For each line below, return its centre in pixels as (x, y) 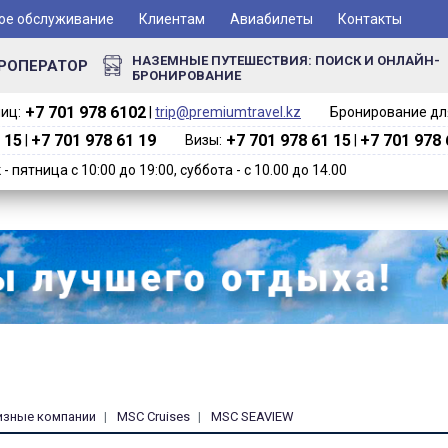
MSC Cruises (153, 416)
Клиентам (172, 18)
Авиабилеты (271, 18)
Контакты (370, 18)
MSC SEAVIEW (252, 416)
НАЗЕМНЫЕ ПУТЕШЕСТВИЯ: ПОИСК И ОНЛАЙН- (286, 60)
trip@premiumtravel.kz (228, 112)
